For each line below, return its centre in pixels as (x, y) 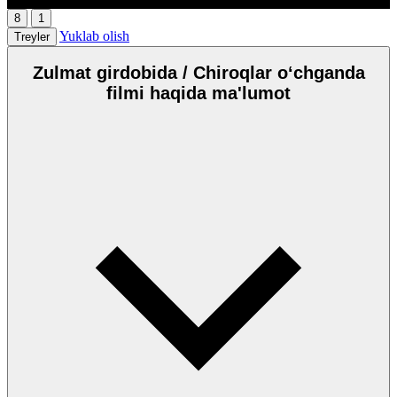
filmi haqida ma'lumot (198, 93)
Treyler (32, 36)
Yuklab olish (94, 35)
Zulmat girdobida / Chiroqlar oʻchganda (198, 73)
